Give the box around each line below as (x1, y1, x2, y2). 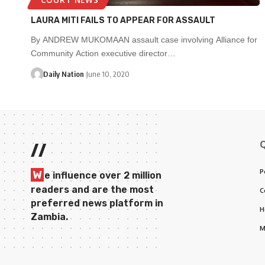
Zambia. (31, 211, 68, 222)
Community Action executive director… (31, 48, 176, 58)
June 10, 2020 (86, 69, 130, 79)
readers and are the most (31, 183, 154, 195)
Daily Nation (43, 69, 84, 79)
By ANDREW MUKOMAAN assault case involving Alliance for (31, 34, 257, 44)
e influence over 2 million (44, 169, 161, 181)
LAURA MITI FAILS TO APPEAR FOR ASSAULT (31, 15, 215, 25)
